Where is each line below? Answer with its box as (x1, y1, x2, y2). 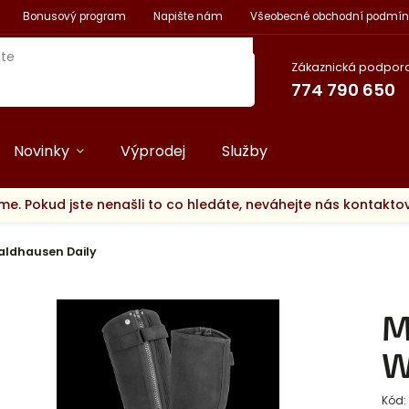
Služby (222, 141, 268, 162)
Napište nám (152, 9, 223, 24)
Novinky (14, 141, 70, 162)
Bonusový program (22, 9, 126, 24)
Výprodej (121, 141, 186, 162)
